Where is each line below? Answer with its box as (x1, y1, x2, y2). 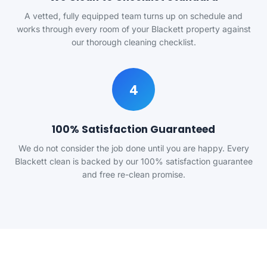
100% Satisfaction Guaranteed (52, 122, 215, 136)
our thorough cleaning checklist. (71, 37, 196, 47)
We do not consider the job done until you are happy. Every (18, 143, 249, 153)
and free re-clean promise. (82, 169, 185, 179)
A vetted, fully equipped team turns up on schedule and (24, 11, 243, 21)
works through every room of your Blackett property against (16, 24, 251, 34)
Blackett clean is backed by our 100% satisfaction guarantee (14, 156, 253, 166)
